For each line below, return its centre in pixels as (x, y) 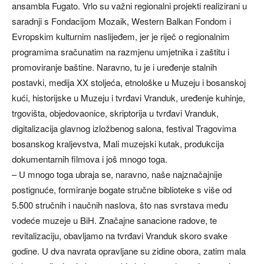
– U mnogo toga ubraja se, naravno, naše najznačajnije (117, 174)
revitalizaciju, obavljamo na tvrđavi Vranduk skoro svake (120, 235)
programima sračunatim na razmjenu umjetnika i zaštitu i (121, 51)
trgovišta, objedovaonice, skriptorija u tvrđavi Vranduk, (115, 113)
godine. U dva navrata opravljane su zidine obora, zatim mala (129, 250)
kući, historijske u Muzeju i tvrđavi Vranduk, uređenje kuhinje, (128, 97)
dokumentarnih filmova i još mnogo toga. (90, 159)
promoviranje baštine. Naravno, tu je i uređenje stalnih (114, 67)
